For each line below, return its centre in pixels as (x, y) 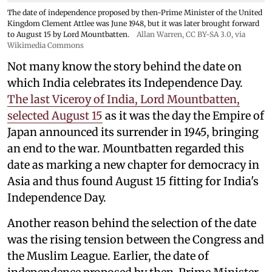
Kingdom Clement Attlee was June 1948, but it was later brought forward (133, 23)
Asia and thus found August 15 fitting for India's (133, 181)
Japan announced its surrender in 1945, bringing (133, 132)
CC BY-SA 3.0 (209, 34)
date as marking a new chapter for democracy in (133, 165)
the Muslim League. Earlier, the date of (108, 256)
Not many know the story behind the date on (124, 66)
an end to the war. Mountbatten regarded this (126, 148)
